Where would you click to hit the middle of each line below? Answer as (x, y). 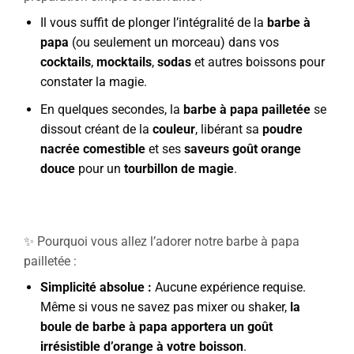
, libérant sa (228, 129)
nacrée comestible (94, 149)
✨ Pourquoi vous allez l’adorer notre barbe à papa (162, 241)
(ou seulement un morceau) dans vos (173, 43)
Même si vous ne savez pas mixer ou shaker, (165, 307)
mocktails (124, 62)
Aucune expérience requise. (228, 287)
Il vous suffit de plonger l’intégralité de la (153, 23)
